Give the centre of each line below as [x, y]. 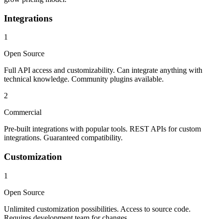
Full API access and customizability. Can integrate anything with [103, 70]
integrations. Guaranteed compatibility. [63, 138]
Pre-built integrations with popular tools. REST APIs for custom [102, 129]
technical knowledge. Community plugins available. [84, 79]
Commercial [23, 112]
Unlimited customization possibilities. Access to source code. [97, 209]
